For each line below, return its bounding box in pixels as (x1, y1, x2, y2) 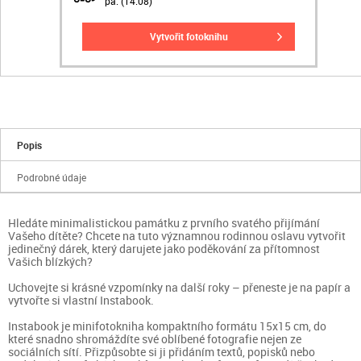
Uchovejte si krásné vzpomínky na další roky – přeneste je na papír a (8, 280, 351, 295)
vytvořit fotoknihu (156, 30, 228, 43)
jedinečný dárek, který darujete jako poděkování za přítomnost (8, 241, 320, 256)
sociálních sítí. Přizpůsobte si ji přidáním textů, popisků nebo (8, 344, 315, 359)
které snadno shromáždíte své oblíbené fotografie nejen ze (8, 331, 301, 346)
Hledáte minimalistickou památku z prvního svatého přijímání (8, 215, 320, 230)
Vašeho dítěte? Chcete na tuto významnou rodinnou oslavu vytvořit (8, 228, 346, 243)
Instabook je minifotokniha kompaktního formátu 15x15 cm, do (8, 318, 326, 334)
